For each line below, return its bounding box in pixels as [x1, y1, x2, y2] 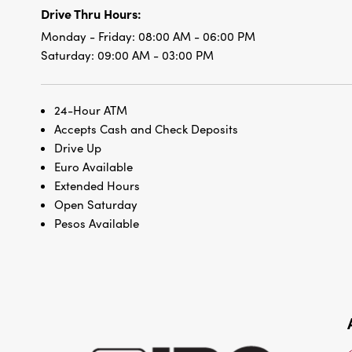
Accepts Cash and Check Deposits [54, 121, 238, 137]
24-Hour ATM [54, 102, 127, 119]
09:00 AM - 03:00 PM [97, 47, 214, 64]
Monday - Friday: [41, 28, 138, 45]
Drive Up [54, 140, 101, 156]
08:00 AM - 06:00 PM [138, 28, 255, 45]
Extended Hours [54, 178, 140, 194]
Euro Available [54, 159, 133, 175]
